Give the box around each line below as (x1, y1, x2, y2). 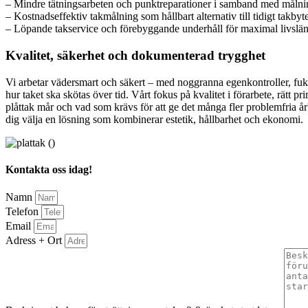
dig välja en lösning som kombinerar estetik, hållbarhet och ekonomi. (5, 113, 303, 125)
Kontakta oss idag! (5, 164, 92, 176)
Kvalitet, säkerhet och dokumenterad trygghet (5, 48, 265, 63)
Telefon (5, 206, 41, 218)
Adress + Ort (5, 234, 65, 247)
